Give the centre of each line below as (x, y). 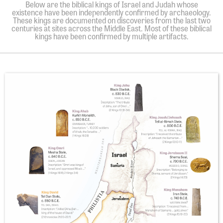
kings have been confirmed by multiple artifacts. (111, 36)
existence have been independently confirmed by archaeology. (111, 12)
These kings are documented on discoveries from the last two (111, 20)
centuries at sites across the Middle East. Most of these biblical (111, 28)
